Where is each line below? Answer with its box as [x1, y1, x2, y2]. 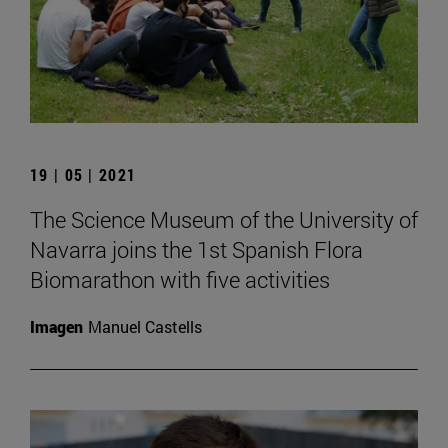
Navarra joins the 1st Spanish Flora [30, 234, 363, 264]
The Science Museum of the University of [30, 204, 418, 234]
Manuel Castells [88, 315, 202, 337]
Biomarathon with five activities [30, 264, 330, 294]
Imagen [30, 315, 83, 337]
